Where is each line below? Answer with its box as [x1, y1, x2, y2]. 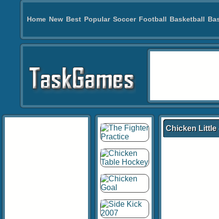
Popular [84, 15, 110, 23]
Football [139, 15, 167, 23]
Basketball [170, 15, 205, 23]
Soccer [113, 15, 136, 23]
